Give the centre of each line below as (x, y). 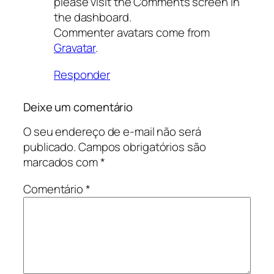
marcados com (62, 162)
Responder (82, 74)
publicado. (50, 147)
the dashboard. (93, 17)
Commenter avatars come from (132, 33)
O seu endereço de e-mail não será (112, 132)
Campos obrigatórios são (142, 147)
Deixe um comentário (78, 107)
